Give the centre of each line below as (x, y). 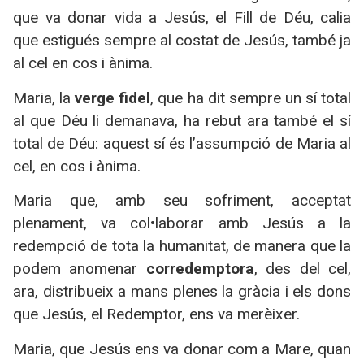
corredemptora (200, 269)
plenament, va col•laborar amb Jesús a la (182, 223)
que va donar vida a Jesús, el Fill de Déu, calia (182, 18)
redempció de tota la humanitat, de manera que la (182, 246)
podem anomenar (80, 269)
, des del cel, (303, 269)
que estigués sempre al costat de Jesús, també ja (182, 41)
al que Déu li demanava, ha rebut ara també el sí (182, 120)
